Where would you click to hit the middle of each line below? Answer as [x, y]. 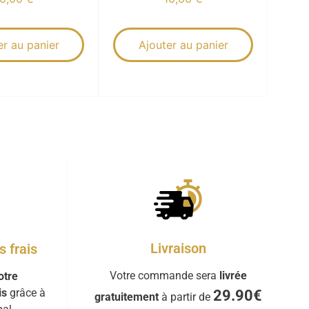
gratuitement [126, 297]
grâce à [26, 292]
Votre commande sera [164, 275]
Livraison [178, 248]
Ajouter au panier [183, 45]
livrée [233, 275]
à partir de [186, 297]
